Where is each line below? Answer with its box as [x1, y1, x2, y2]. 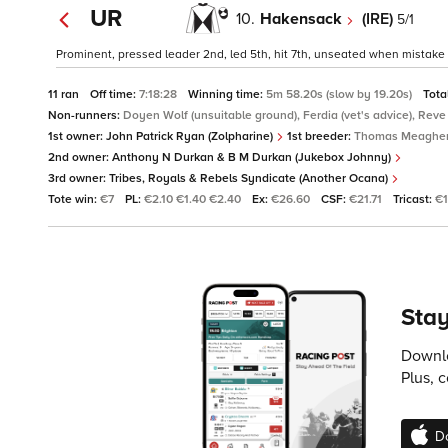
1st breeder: [284, 129, 354, 145]
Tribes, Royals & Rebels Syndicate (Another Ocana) [109, 171, 391, 187]
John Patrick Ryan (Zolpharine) [106, 129, 276, 145]
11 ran [48, 87, 82, 103]
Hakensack [260, 8, 346, 29]
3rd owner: [48, 171, 109, 187]
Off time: [90, 87, 139, 103]
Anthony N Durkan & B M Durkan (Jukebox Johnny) [112, 150, 394, 166]
